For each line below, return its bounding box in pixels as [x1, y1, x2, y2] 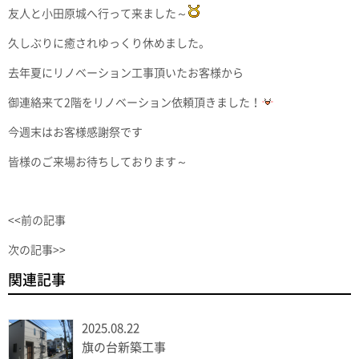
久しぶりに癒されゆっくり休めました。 [8, 38, 210, 50]
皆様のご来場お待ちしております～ [8, 156, 188, 168]
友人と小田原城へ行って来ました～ [8, 8, 188, 20]
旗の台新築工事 [82, 341, 166, 354]
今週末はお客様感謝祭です [8, 127, 143, 139]
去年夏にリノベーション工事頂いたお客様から [8, 67, 244, 79]
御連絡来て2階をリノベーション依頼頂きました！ [8, 97, 261, 109]
